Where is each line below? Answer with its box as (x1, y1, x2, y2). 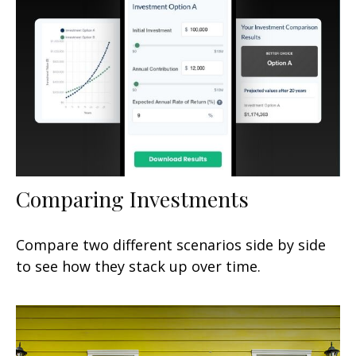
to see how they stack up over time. (16, 257, 261, 277)
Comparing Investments (16, 184, 249, 214)
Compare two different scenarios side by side (16, 235, 326, 255)
